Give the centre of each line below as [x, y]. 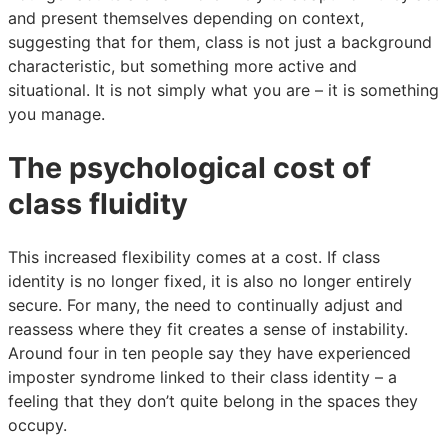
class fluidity [98, 203]
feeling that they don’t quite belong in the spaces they [213, 401]
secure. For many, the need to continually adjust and [205, 305]
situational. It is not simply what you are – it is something [223, 89]
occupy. [37, 425]
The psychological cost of [189, 167]
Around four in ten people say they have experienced [209, 353]
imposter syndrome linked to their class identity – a [202, 377]
